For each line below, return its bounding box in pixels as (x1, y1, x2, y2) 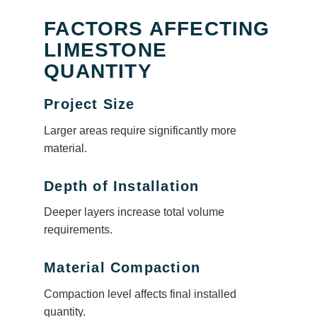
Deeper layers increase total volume (44, 206, 225, 219)
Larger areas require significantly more (44, 124, 237, 137)
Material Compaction (44, 260, 200, 276)
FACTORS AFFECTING (44, 18, 270, 40)
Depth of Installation (44, 178, 200, 194)
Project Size (44, 96, 135, 113)
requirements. (44, 224, 113, 236)
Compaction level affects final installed (44, 288, 237, 300)
